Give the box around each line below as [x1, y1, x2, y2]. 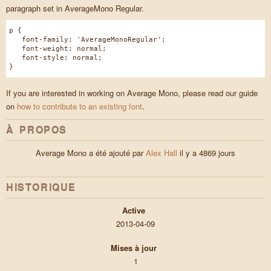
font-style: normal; [9, 54, 102, 62]
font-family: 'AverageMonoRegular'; [9, 36, 166, 44]
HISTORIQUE [6, 180, 76, 195]
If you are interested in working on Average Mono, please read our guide [6, 87, 258, 99]
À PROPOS [6, 123, 67, 137]
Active [122, 204, 145, 217]
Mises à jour [110, 242, 157, 254]
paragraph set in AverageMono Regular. [6, 2, 144, 15]
